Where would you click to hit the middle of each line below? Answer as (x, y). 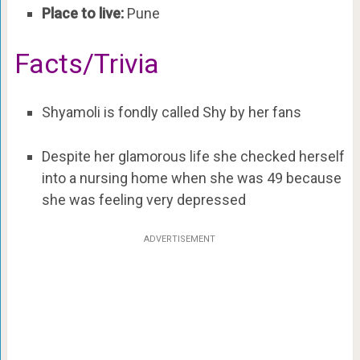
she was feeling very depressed (143, 199)
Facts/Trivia (86, 63)
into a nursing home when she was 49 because (191, 178)
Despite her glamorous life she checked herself (193, 156)
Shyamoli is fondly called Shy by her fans (171, 112)
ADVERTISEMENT (180, 239)
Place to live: (84, 14)
